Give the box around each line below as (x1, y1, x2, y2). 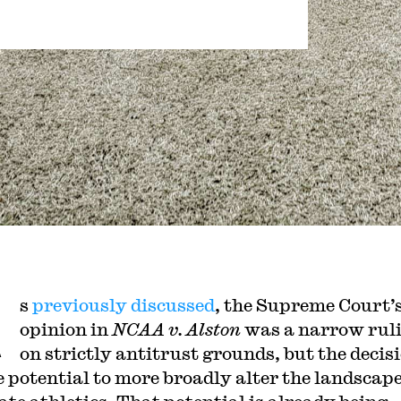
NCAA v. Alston (111, 319, 241, 339)
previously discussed (31, 294, 215, 315)
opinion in (19, 319, 112, 339)
